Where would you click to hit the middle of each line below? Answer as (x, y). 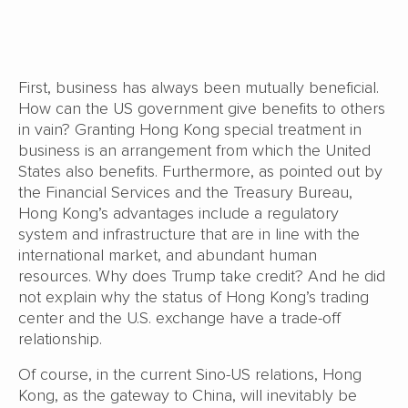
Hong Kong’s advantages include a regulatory (178, 214)
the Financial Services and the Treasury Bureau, (185, 193)
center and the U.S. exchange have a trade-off (179, 318)
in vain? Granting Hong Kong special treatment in (190, 130)
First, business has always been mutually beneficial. (199, 88)
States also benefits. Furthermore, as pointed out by (200, 172)
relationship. (60, 339)
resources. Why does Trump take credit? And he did (202, 276)
